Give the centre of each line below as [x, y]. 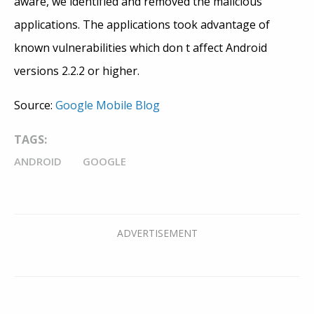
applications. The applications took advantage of [142, 25]
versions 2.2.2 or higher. [77, 71]
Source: [35, 105]
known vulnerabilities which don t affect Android [141, 48]
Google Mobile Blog [108, 105]
